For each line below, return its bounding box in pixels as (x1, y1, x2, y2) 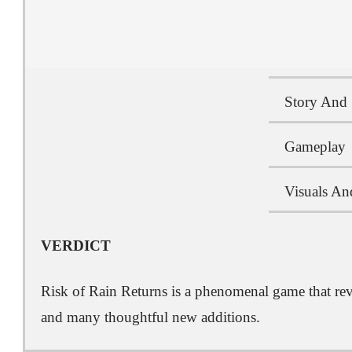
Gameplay (284, 138, 346, 155)
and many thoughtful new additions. (41, 309, 260, 325)
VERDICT (41, 237, 111, 254)
